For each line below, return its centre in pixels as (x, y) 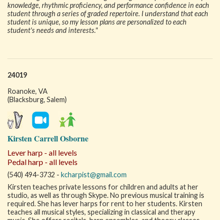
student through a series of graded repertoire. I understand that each (108, 14)
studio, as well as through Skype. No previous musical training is (106, 195)
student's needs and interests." (53, 30)
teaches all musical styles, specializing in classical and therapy (101, 212)
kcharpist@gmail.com (94, 175)
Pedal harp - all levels (42, 162)
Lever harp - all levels (42, 152)
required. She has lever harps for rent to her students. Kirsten (105, 204)
